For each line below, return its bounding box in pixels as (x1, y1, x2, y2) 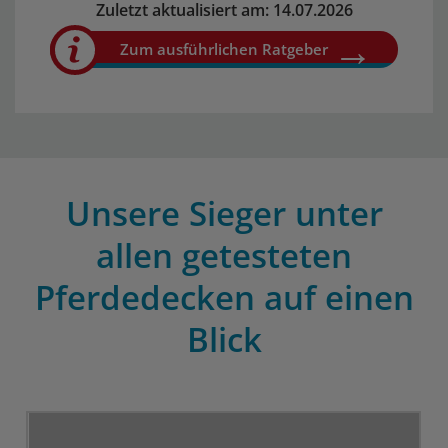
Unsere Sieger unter (65, 191, 383, 236)
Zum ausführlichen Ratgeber (120, 39, 328, 59)
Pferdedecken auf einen (34, 275, 414, 320)
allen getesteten (96, 233, 352, 278)
